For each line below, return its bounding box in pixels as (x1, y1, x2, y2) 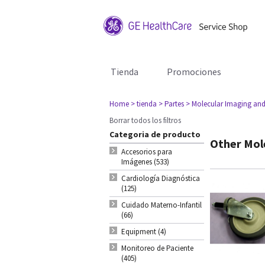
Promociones (167, 66, 221, 77)
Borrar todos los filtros (109, 115, 181, 125)
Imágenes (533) (121, 157, 169, 167)
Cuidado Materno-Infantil (121, 200, 202, 210)
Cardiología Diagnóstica (121, 173, 200, 183)
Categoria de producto (109, 129, 201, 140)
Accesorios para (121, 147, 172, 157)
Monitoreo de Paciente (121, 243, 193, 253)
